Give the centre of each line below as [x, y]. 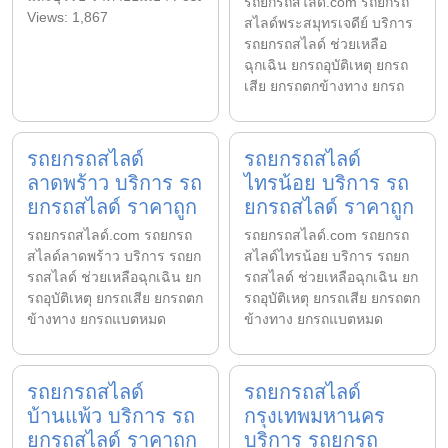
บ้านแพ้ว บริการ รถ [111, 415]
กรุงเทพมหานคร [314, 415]
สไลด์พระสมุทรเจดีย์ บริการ [328, 22]
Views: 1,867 [67, 16]
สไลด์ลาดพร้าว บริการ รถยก [114, 255]
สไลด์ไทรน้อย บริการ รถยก [326, 255]
